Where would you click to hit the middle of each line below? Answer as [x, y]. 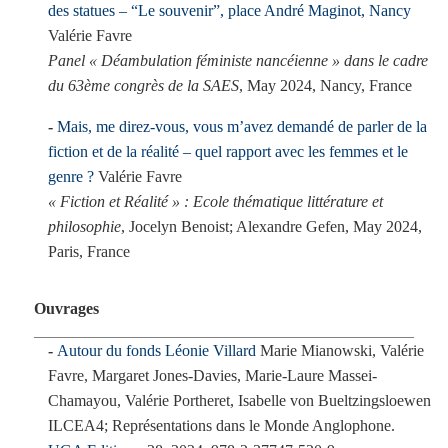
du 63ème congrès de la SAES [143, 85]
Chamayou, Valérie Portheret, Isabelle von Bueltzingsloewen [239, 400]
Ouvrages [66, 308]
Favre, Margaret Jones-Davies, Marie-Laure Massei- [212, 375]
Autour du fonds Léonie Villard [156, 350]
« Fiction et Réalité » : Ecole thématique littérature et [215, 201]
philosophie [84, 226]
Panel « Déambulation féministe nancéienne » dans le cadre [238, 60]
